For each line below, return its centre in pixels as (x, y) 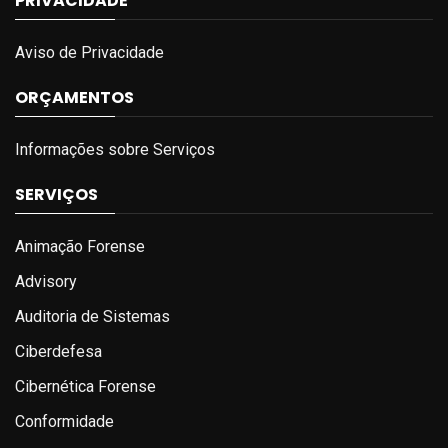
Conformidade (64, 421)
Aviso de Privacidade (89, 52)
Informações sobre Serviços (115, 149)
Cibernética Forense (85, 386)
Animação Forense (80, 246)
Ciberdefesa (58, 351)
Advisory (46, 281)
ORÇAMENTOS (74, 97)
